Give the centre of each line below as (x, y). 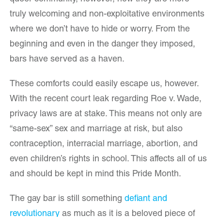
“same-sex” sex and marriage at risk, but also (96, 129)
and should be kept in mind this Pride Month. (95, 174)
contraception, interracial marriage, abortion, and (104, 144)
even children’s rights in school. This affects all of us (108, 159)
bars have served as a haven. (67, 60)
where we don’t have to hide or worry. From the (100, 30)
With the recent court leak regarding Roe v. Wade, (106, 99)
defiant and (146, 199)
